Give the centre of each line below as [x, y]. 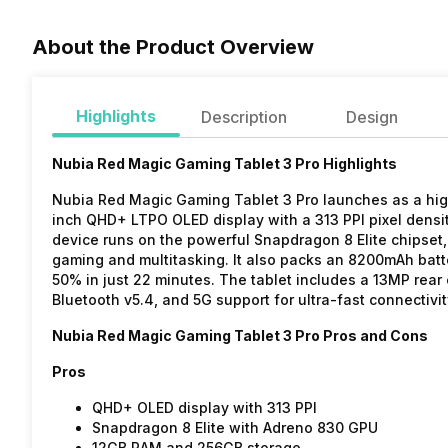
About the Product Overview [173, 47]
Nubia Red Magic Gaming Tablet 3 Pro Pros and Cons [240, 336]
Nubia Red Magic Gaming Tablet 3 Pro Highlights [224, 164]
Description [244, 117]
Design [372, 117]
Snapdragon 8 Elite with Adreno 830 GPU [235, 428]
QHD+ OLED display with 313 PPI [204, 408]
